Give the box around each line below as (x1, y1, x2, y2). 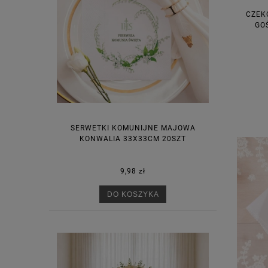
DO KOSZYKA (106, 190, 159, 198)
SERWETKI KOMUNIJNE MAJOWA (70, 123, 196, 132)
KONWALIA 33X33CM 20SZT (80, 134, 186, 143)
